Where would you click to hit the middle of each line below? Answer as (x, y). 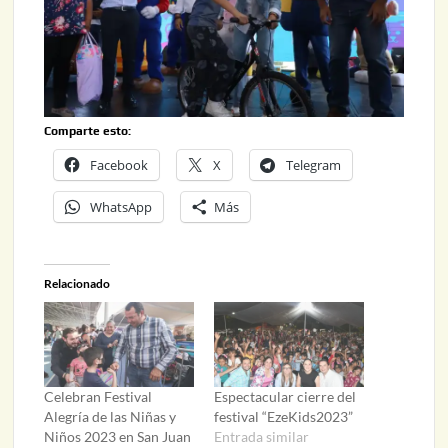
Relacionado (77, 283)
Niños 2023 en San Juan (118, 437)
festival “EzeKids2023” (283, 417)
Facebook (119, 164)
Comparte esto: (88, 130)
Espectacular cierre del (284, 397)
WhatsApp (121, 206)
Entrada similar (261, 437)
